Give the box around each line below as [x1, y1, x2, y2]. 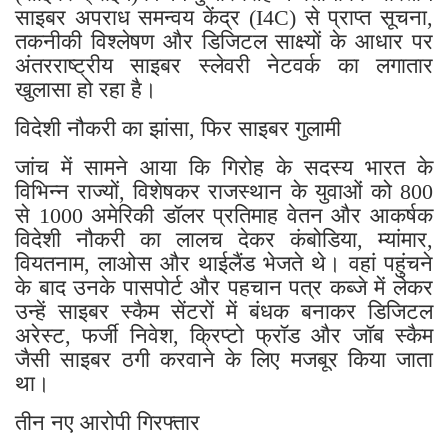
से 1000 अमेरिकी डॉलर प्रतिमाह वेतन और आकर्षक [15, 203, 433, 229]
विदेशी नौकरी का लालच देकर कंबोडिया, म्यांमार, [15, 227, 433, 253]
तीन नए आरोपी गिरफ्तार [15, 410, 200, 436]
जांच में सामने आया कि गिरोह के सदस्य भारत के [15, 155, 433, 181]
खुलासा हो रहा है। [15, 77, 157, 103]
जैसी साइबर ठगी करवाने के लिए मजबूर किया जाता [15, 347, 433, 373]
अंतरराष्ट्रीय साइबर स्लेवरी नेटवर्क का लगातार [15, 53, 433, 79]
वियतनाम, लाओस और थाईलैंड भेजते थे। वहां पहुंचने [15, 251, 433, 277]
